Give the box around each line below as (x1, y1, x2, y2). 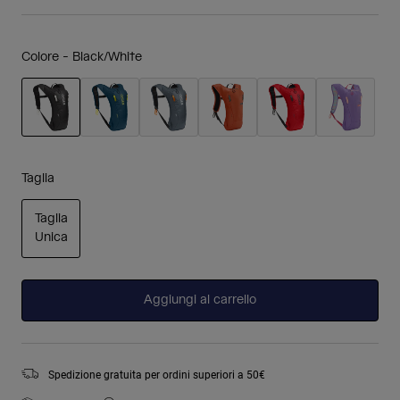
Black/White (72, 49, 142, 65)
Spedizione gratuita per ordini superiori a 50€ (48, 367, 265, 382)
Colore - (21, 49, 72, 65)
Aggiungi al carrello (144, 292, 256, 309)
